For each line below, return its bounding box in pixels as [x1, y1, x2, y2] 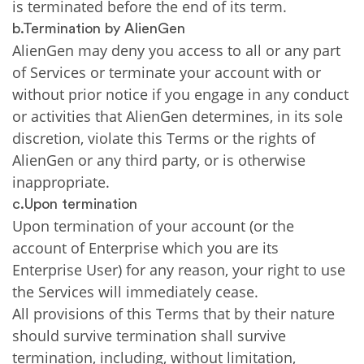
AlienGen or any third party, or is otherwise [12, 150, 305, 170]
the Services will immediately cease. [12, 282, 258, 301]
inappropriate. [12, 172, 110, 192]
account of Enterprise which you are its [12, 238, 279, 258]
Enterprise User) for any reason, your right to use [12, 260, 345, 279]
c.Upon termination [12, 197, 137, 211]
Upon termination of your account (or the [12, 216, 294, 236]
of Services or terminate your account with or [12, 63, 321, 82]
